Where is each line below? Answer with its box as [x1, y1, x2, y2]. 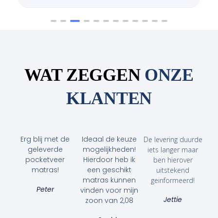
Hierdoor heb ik [83, 155, 135, 165]
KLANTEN [66, 89, 152, 109]
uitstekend [156, 165, 190, 175]
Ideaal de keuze [81, 134, 137, 145]
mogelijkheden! [82, 145, 136, 155]
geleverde [27, 145, 63, 155]
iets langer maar [147, 145, 199, 155]
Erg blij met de [20, 134, 70, 145]
